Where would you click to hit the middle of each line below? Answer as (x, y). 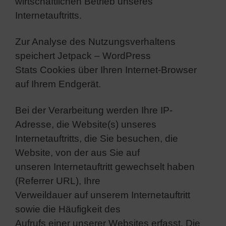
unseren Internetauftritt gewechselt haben (105, 166)
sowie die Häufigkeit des (68, 209)
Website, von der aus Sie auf (77, 152)
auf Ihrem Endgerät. (58, 84)
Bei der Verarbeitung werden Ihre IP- (94, 110)
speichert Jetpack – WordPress (83, 55)
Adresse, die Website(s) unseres (86, 124)
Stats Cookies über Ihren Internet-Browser (106, 70)
